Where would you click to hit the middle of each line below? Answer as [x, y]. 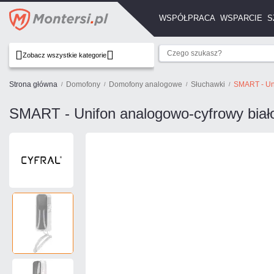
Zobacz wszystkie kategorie [65, 55]
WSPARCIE [241, 18]
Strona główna [33, 84]
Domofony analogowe [146, 84]
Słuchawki [208, 84]
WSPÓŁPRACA [187, 18]
